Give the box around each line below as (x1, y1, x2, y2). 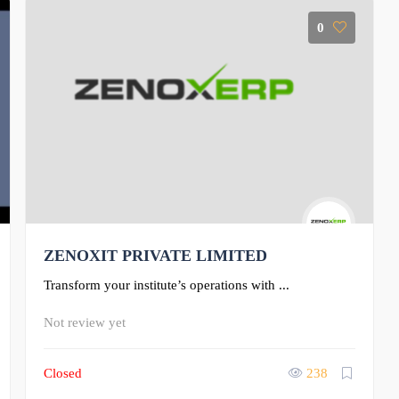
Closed (44, 365, 82, 380)
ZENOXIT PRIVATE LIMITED (44, 246, 267, 265)
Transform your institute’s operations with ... (44, 277, 289, 292)
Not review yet (44, 314, 126, 330)
